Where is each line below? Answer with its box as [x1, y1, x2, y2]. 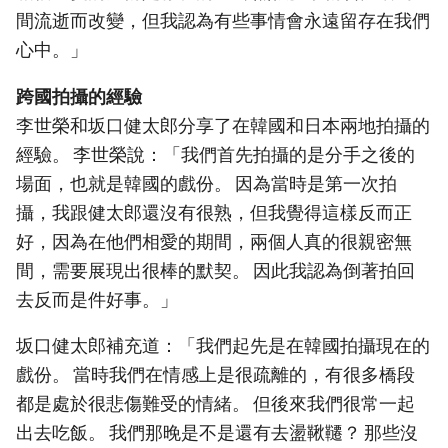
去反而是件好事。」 [16, 288, 178, 310]
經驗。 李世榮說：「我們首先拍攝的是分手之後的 [16, 143, 415, 165]
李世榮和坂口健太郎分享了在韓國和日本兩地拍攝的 [16, 114, 430, 136]
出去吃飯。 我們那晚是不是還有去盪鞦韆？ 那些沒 [16, 422, 418, 444]
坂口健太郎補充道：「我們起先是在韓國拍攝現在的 [16, 335, 430, 357]
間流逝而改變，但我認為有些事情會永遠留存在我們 [16, 10, 430, 32]
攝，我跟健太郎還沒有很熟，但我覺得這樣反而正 [16, 201, 412, 223]
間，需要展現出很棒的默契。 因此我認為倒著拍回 [16, 259, 415, 281]
